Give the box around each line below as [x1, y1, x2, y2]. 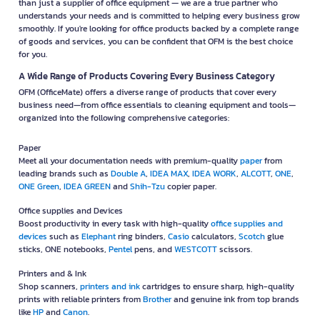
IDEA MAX [150, 167, 188, 181]
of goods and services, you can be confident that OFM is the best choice [19, 35, 293, 49]
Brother [143, 293, 171, 306]
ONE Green [19, 180, 59, 194]
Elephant [81, 230, 116, 244]
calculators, [189, 230, 239, 244]
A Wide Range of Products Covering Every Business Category [19, 69, 275, 84]
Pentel [109, 243, 132, 256]
